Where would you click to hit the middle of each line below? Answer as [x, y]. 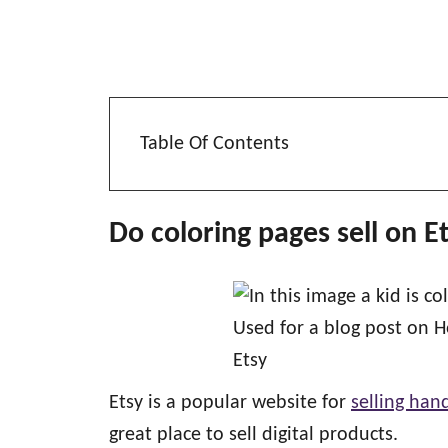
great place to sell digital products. [253, 435]
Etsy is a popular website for [230, 403]
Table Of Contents [214, 144]
